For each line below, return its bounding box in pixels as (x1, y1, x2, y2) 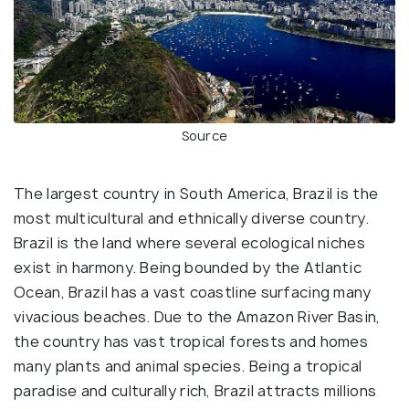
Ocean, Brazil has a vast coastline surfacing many (14, 282, 372, 303)
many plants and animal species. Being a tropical (14, 356, 362, 377)
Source (181, 127, 228, 145)
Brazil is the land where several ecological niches (14, 233, 365, 254)
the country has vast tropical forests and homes (14, 331, 369, 352)
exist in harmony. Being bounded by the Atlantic (14, 257, 362, 278)
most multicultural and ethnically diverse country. (14, 208, 369, 229)
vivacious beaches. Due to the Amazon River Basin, (14, 307, 381, 328)
